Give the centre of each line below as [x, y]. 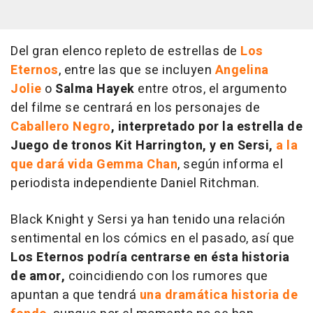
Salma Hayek [95, 89]
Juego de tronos [61, 145]
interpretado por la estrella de [210, 126]
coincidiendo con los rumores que [167, 276]
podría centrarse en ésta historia [187, 257]
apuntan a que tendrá [75, 295]
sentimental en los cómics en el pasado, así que [153, 238]
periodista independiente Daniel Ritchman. [135, 183]
